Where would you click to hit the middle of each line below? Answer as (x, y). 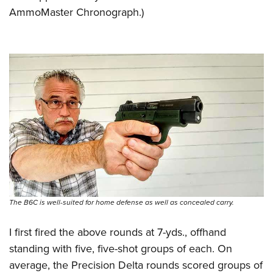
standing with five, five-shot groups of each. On (121, 248)
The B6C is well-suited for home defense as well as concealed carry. (122, 202)
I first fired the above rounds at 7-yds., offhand (118, 232)
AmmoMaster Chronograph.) (76, 12)
